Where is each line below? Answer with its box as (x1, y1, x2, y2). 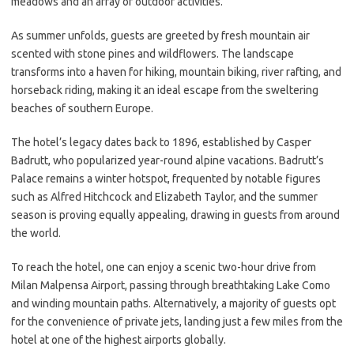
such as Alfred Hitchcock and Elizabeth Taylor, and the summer (11, 190, 318, 203)
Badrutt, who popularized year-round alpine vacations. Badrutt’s (11, 154, 324, 167)
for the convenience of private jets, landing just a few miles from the (11, 315, 343, 328)
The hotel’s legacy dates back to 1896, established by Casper (11, 136, 311, 149)
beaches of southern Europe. (11, 102, 153, 115)
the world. (11, 227, 61, 239)
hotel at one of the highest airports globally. (11, 333, 226, 346)
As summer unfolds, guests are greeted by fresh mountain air (11, 29, 310, 42)
